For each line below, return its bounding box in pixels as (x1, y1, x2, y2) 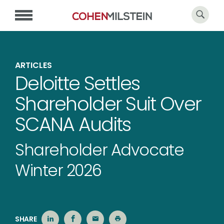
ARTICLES (15, 59, 52, 71)
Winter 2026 (15, 159, 101, 181)
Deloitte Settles (15, 70, 140, 96)
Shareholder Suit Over (15, 90, 201, 117)
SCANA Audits (15, 111, 131, 137)
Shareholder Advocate (15, 138, 184, 161)
